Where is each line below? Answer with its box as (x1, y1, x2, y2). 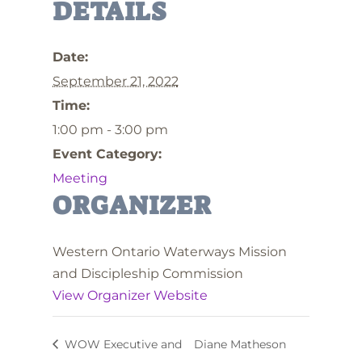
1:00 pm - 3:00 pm (52, 122, 168, 137)
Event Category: (52, 146, 162, 162)
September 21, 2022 (52, 74, 179, 89)
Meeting (52, 170, 107, 186)
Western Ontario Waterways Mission (52, 244, 287, 259)
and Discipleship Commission (52, 266, 243, 281)
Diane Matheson (193, 336, 286, 351)
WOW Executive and (61, 336, 182, 351)
